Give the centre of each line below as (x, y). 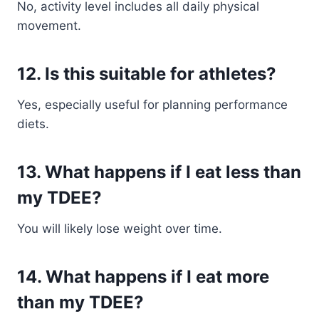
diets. (33, 124)
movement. (49, 26)
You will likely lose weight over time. (120, 229)
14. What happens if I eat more (143, 277)
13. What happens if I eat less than (159, 172)
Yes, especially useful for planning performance (152, 105)
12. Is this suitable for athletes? (147, 74)
